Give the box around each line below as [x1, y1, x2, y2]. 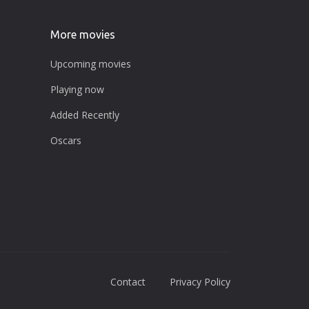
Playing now [50, 82, 104, 96]
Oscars [50, 133, 81, 147]
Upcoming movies [50, 57, 131, 70]
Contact [110, 275, 146, 289]
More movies [50, 28, 115, 41]
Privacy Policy [170, 275, 230, 289]
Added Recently [50, 108, 119, 121]
